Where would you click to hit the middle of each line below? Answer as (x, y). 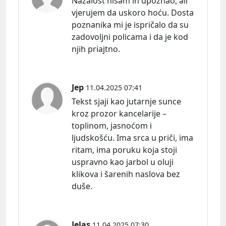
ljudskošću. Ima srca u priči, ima (132, 137)
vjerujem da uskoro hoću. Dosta (133, 12)
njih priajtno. (96, 49)
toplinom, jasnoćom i (112, 125)
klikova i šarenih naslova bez (126, 174)
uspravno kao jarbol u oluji (123, 162)
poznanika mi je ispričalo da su (130, 24)
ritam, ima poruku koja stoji (124, 150)
